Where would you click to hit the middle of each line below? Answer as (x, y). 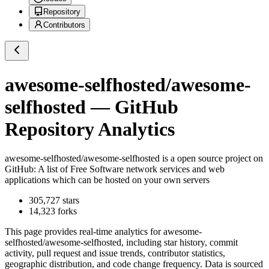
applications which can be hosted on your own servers (107, 180)
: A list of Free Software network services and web (129, 169)
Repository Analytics (90, 129)
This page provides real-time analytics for (84, 232)
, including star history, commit (180, 243)
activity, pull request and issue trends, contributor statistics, (115, 253)
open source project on (219, 159)
